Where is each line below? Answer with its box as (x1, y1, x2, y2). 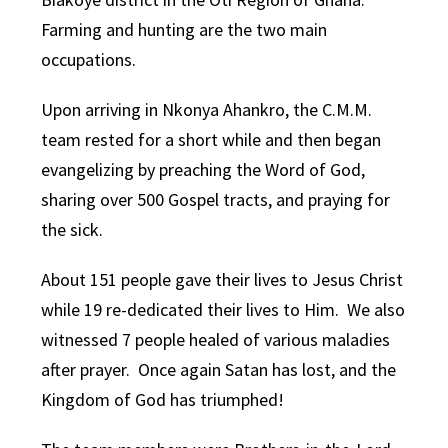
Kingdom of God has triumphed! (41, 388, 285, 412)
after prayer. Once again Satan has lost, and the (41, 358, 397, 382)
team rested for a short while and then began (41, 128, 382, 152)
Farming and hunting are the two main (41, 18, 328, 42)
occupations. (41, 48, 137, 72)
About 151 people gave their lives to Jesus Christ (41, 268, 404, 292)
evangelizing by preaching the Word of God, (41, 158, 366, 182)
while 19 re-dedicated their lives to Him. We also (41, 298, 406, 322)
